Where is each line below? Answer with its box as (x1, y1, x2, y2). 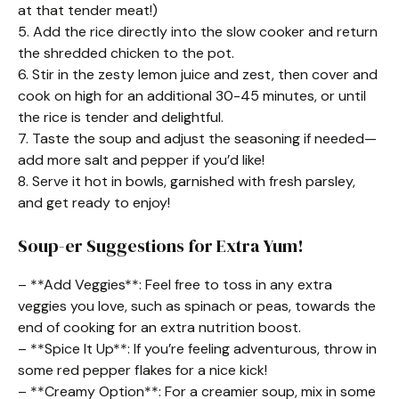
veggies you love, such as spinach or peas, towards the (18, 297, 376, 315)
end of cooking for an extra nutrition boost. (18, 318, 301, 337)
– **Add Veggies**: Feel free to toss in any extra (18, 275, 332, 294)
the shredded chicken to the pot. (18, 44, 234, 62)
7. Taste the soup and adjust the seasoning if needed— (18, 129, 377, 148)
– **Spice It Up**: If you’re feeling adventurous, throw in (18, 339, 377, 358)
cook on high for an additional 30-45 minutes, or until (18, 86, 366, 105)
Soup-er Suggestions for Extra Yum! (18, 233, 304, 258)
